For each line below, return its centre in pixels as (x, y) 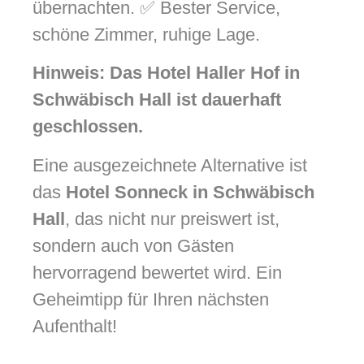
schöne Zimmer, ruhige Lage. (146, 35)
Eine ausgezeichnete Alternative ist (170, 165)
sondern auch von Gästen (133, 245)
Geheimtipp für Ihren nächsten (151, 299)
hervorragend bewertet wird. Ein (157, 272)
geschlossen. (88, 127)
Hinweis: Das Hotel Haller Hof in (166, 73)
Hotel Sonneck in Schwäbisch (190, 192)
